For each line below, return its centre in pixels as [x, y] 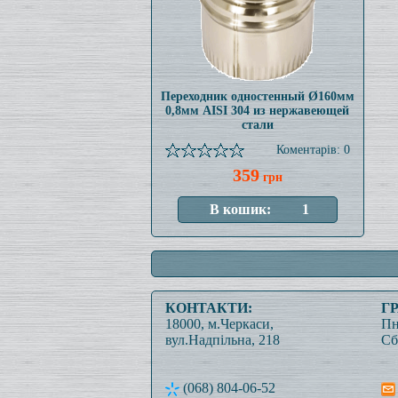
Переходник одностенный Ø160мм [257, 96]
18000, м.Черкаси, [219, 324]
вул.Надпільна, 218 [222, 340]
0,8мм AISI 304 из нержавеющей [257, 111]
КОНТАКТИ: [208, 308]
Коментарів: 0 [313, 150]
